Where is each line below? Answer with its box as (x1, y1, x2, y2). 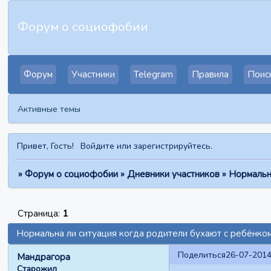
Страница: (17, 207, 62, 220)
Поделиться (177, 249, 226, 261)
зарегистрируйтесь (134, 140, 211, 152)
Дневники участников (126, 168, 220, 181)
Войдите (80, 140, 115, 152)
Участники (71, 68, 116, 80)
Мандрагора (17, 250, 71, 263)
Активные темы (18, 103, 81, 115)
